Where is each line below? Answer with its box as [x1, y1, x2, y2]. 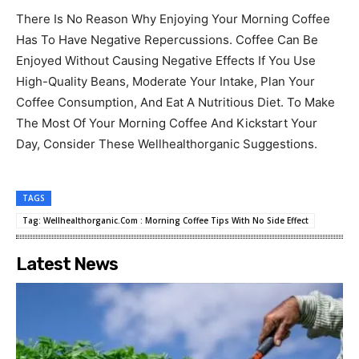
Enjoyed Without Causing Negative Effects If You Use [16, 52, 316, 68]
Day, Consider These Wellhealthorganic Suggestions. [16, 135, 317, 151]
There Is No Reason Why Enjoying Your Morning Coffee [16, 10, 330, 26]
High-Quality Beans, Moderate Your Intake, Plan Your [16, 73, 315, 89]
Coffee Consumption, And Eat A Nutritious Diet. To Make [16, 94, 335, 110]
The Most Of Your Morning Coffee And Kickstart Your [16, 115, 317, 131]
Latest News [16, 252, 118, 275]
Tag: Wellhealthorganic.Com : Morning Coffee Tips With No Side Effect [22, 214, 309, 226]
